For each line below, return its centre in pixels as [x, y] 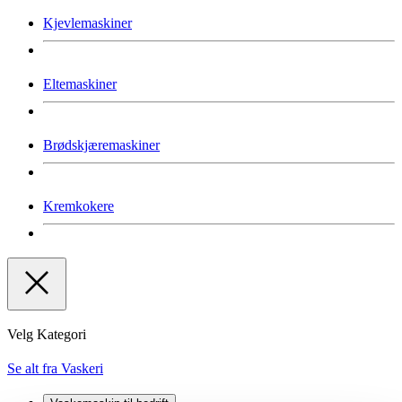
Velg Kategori [47, 334]
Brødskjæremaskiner [101, 144]
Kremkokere [79, 205]
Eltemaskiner [80, 83]
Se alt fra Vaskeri [55, 368]
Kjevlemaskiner [87, 22]
